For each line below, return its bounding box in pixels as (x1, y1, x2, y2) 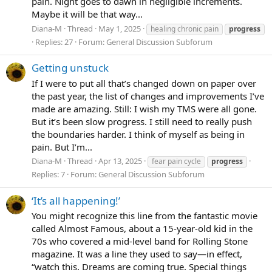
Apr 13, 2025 (98, 155, 142, 167)
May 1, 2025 (98, 22, 141, 34)
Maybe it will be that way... (32, 7, 143, 20)
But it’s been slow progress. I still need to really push (32, 115, 252, 127)
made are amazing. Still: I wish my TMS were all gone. (32, 102, 257, 115)
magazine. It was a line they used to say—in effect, (32, 248, 242, 260)
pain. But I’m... (32, 140, 92, 153)
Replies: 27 (35, 36, 73, 47)
